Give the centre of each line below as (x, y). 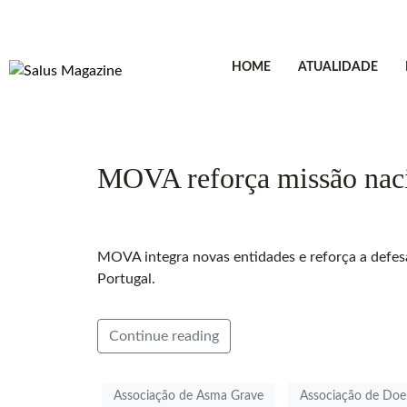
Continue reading (164, 336)
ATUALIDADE (338, 67)
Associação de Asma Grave (189, 396)
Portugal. (126, 279)
